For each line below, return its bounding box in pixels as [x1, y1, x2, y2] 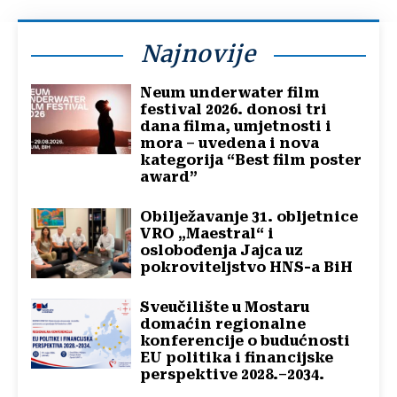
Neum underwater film [140, 83, 321, 101]
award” [140, 167, 198, 185]
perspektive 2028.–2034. [140, 365, 325, 383]
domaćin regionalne [140, 315, 307, 332]
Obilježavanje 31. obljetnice [140, 207, 359, 225]
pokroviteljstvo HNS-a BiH [140, 258, 354, 276]
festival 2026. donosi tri [140, 100, 328, 118]
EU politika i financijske [140, 348, 334, 366]
